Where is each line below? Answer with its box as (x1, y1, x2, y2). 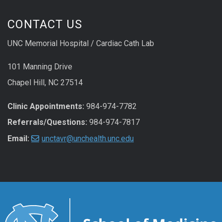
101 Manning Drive (7, 62, 72, 72)
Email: (7, 133, 29, 143)
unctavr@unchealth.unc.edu (42, 133, 134, 143)
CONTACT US (7, 17, 82, 31)
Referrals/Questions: (7, 117, 87, 127)
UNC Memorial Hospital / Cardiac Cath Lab (7, 38, 154, 48)
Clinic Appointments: (7, 101, 84, 111)
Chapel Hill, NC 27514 (7, 78, 83, 88)
